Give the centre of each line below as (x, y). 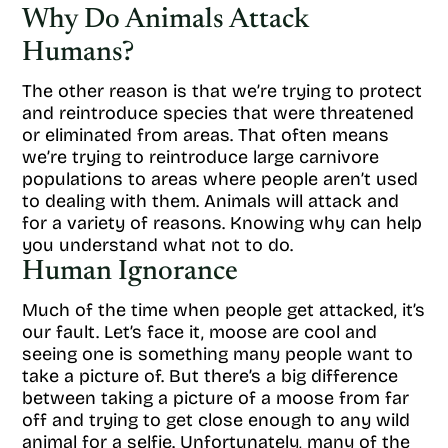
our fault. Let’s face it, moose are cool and (199, 332)
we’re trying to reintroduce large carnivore (200, 157)
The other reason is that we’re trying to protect (222, 91)
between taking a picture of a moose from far (215, 398)
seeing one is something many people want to (217, 354)
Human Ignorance (130, 272)
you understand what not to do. (157, 245)
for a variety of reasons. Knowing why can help (222, 223)
